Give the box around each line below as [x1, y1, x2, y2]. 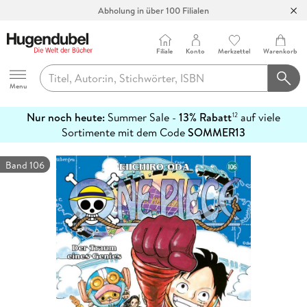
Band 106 [5, 158, 45, 173]
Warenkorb [263, 46, 298, 56]
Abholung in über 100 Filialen [98, 3, 209, 16]
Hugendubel [5, 56, 64, 71]
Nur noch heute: [27, 110, 105, 125]
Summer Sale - [105, 110, 179, 125]
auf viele [238, 110, 280, 125]
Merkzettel [218, 46, 251, 56]
